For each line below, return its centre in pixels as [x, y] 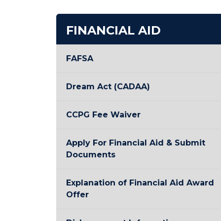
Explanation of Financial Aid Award [140, 183]
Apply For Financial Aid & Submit [136, 143]
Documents [91, 155]
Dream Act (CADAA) [108, 87]
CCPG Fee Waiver [103, 115]
